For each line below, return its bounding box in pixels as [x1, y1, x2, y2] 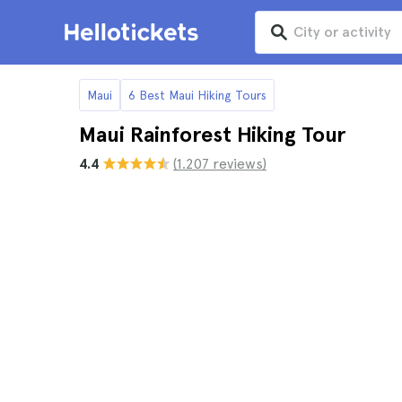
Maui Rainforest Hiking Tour [79, 121, 345, 147]
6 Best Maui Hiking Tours [128, 87, 267, 102]
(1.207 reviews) [173, 155, 267, 172]
